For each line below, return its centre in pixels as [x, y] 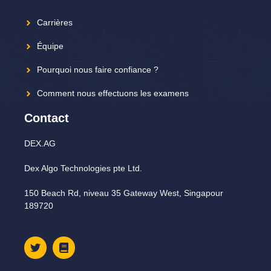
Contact [47, 118]
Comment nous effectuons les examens [113, 93]
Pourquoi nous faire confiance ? [98, 70]
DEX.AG [40, 144]
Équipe [50, 46]
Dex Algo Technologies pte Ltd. [83, 168]
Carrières [55, 23]
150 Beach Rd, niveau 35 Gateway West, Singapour [124, 193]
